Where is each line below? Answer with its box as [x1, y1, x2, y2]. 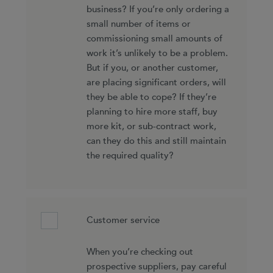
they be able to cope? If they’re [86, 90, 216, 104]
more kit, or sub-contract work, [86, 119, 216, 133]
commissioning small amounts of [86, 32, 222, 45]
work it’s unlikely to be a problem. [86, 46, 228, 60]
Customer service [86, 213, 160, 227]
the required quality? [86, 149, 174, 162]
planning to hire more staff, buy [86, 105, 218, 118]
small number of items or [86, 17, 191, 30]
